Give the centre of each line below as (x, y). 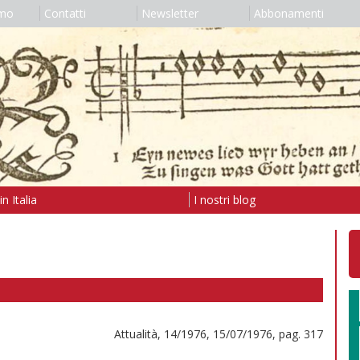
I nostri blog (224, 199)
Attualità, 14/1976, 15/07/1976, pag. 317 (219, 333)
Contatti (65, 13)
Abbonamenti (288, 13)
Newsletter (170, 13)
